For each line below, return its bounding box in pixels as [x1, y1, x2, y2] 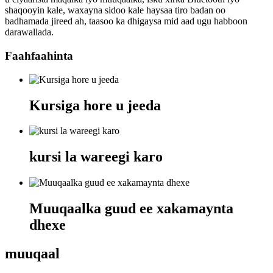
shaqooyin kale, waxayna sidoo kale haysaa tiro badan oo [5, 5, 225, 16]
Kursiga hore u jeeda [29, 97, 161, 113]
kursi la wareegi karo [29, 149, 163, 165]
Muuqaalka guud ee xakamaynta [29, 200, 233, 217]
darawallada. [5, 27, 54, 38]
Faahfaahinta [5, 49, 73, 62]
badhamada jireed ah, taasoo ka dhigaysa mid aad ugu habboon [5, 16, 247, 27]
